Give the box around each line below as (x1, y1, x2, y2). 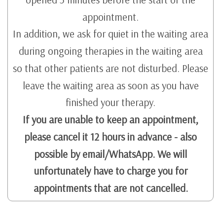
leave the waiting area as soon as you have (22, 78, 199, 92)
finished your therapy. (66, 96, 155, 109)
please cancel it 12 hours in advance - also (24, 130, 197, 143)
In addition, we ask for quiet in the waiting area (13, 27, 208, 40)
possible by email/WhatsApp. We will (34, 147, 187, 160)
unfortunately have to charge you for (34, 164, 187, 178)
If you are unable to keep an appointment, (23, 112, 198, 126)
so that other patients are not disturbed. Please (13, 61, 208, 74)
